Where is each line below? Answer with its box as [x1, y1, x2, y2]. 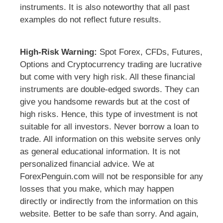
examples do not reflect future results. [20, 15, 161, 25]
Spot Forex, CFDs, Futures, [97, 47, 203, 57]
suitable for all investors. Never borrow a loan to [20, 122, 199, 132]
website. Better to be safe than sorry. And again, [20, 209, 199, 219]
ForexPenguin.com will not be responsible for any [20, 172, 203, 182]
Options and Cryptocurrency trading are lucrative [20, 60, 202, 70]
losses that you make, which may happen [20, 184, 174, 194]
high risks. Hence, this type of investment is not [20, 110, 198, 119]
